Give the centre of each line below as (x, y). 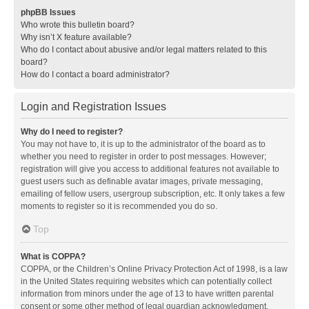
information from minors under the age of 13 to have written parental (147, 293)
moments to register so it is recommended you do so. (119, 206)
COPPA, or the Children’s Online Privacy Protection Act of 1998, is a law (154, 269)
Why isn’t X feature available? (76, 37)
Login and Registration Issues (93, 106)
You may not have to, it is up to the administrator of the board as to (143, 144)
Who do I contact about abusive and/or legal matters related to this (144, 49)
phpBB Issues (48, 12)
